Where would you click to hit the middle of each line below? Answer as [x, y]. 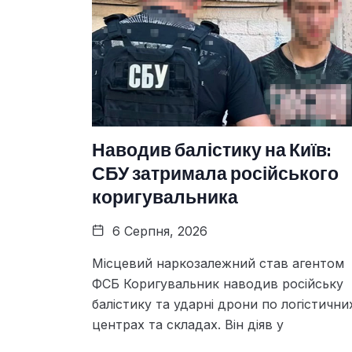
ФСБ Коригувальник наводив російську [218, 283]
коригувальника [165, 197]
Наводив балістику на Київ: [211, 150]
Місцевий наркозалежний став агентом [218, 263]
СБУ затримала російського [215, 173]
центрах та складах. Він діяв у [188, 324]
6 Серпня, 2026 [158, 231]
